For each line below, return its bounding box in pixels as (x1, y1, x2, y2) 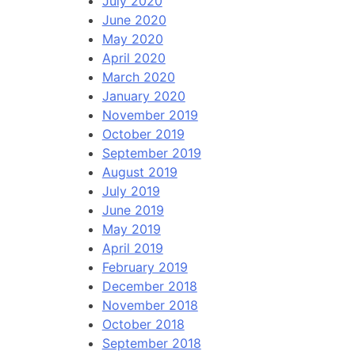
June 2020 (101, 12, 166, 29)
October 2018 (101, 316, 185, 333)
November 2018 (101, 297, 198, 314)
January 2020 (101, 88, 185, 105)
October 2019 (101, 126, 185, 143)
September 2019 (101, 145, 201, 162)
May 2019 (101, 221, 161, 238)
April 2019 (101, 240, 163, 257)
